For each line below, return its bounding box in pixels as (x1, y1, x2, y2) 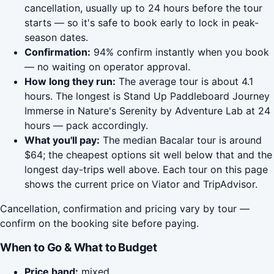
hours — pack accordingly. (24, 119, 148, 132)
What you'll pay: (24, 134, 100, 147)
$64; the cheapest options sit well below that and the (24, 149, 272, 161)
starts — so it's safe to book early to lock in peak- (24, 17, 259, 29)
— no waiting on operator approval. (24, 61, 190, 73)
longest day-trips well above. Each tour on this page (24, 163, 268, 176)
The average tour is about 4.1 (116, 75, 253, 88)
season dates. (24, 31, 88, 44)
